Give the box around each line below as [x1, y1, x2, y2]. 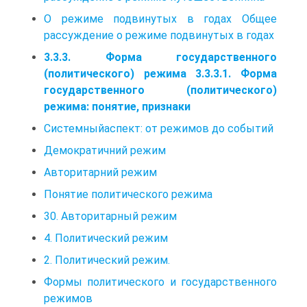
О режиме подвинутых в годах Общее [44, 12, 277, 25]
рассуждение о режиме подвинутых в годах [44, 28, 274, 42]
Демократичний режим [44, 143, 166, 157]
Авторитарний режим [44, 165, 157, 179]
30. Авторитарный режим [44, 209, 177, 223]
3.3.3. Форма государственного [44, 50, 277, 64]
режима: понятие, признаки [44, 99, 191, 113]
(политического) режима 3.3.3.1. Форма [44, 66, 277, 80]
